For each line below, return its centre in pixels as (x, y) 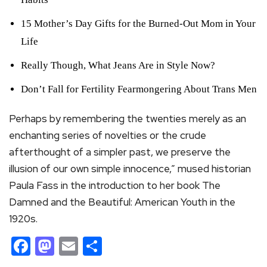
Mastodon (98, 246)
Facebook (72, 246)
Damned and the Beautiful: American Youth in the (122, 202)
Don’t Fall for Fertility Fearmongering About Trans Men (139, 89)
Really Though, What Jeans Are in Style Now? (118, 66)
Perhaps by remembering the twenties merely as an (128, 119)
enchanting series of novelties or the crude (108, 136)
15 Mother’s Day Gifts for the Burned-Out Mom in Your (138, 24)
